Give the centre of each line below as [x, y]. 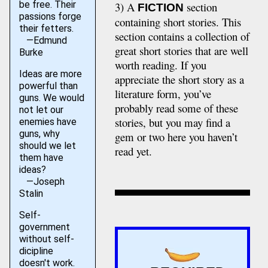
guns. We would [51, 98]
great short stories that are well [181, 50]
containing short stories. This [178, 22]
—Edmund [43, 40]
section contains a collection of [182, 36]
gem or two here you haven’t [176, 136]
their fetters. [46, 28]
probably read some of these [176, 108]
